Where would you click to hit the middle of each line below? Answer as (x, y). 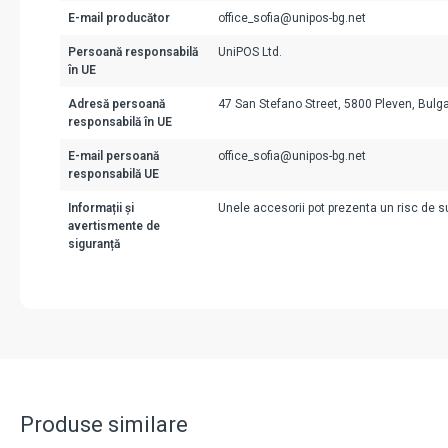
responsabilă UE (113, 174)
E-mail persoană (113, 156)
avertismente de (114, 226)
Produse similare (104, 424)
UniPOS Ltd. (250, 52)
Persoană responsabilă (133, 52)
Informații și (101, 208)
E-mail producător (119, 18)
